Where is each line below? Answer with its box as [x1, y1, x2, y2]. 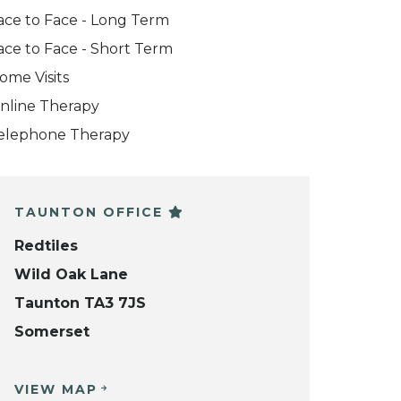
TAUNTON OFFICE [14, 204, 168, 220]
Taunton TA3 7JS [14, 294, 146, 311]
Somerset [14, 322, 90, 340]
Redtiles [14, 236, 78, 254]
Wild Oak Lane [14, 265, 128, 283]
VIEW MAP [14, 380, 98, 397]
